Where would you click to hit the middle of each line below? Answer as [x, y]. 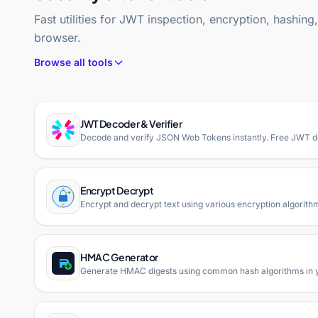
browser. [57, 37]
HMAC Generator [120, 257]
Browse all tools [73, 62]
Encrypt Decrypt [117, 190]
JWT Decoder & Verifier [131, 123]
